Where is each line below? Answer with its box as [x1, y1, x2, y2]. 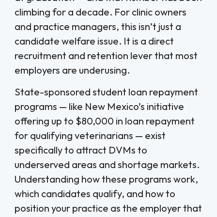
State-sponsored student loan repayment [15, 85, 198, 98]
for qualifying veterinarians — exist [15, 129, 166, 141]
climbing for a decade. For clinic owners [15, 6, 186, 18]
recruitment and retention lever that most [15, 49, 198, 62]
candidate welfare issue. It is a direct [15, 35, 174, 47]
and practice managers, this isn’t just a [15, 20, 181, 33]
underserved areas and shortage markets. [15, 158, 200, 170]
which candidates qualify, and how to [15, 187, 175, 200]
